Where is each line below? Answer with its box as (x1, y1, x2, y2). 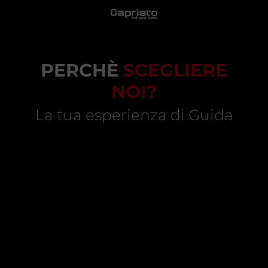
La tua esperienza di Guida (35, 106, 233, 124)
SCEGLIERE (118, 59, 227, 82)
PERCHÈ (41, 59, 118, 82)
